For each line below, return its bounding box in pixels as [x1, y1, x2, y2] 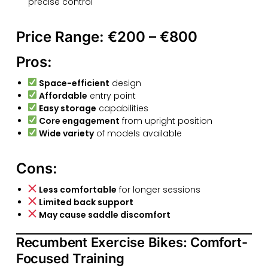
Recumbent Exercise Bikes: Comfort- [16, 234, 248, 251]
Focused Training [16, 251, 124, 267]
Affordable [38, 90, 87, 102]
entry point [87, 90, 136, 102]
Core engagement [38, 115, 120, 127]
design [109, 77, 141, 90]
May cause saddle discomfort [38, 209, 170, 221]
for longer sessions [116, 184, 200, 196]
